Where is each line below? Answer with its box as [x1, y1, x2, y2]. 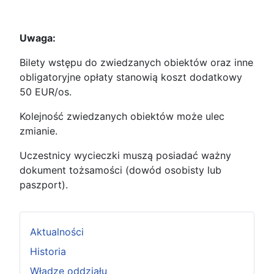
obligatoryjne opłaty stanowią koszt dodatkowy [20, 70, 242, 83]
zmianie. [20, 124, 61, 137]
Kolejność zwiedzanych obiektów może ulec [20, 109, 224, 122]
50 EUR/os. [20, 85, 75, 98]
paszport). [20, 178, 68, 191]
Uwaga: [20, 31, 56, 44]
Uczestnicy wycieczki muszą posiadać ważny [20, 149, 231, 161]
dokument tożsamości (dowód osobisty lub [20, 163, 221, 176]
